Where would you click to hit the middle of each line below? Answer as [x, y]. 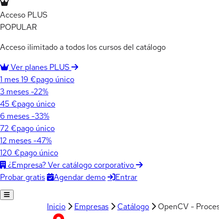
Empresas [91, 206]
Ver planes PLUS [40, 67]
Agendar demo [80, 177]
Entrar [126, 177]
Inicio [56, 206]
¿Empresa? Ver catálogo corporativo [71, 165]
